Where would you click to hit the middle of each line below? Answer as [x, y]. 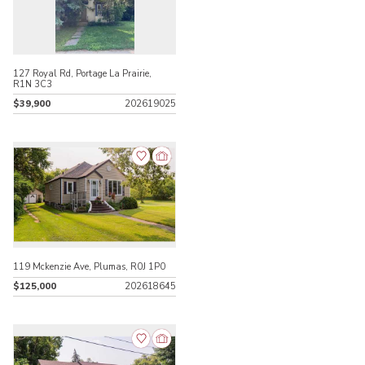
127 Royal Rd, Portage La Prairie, [83, 73]
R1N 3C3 [33, 84]
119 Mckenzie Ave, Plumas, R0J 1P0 [90, 266]
